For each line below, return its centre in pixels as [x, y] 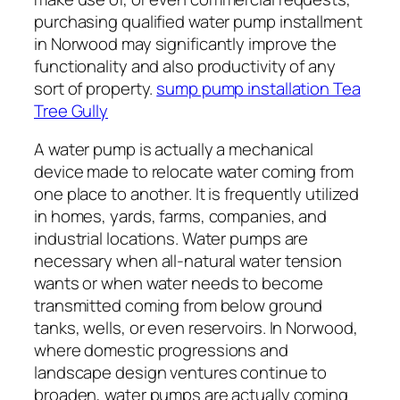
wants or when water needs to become [179, 283]
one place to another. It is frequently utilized [197, 194]
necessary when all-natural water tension [188, 261]
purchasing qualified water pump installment [198, 21]
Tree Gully [71, 110]
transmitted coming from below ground [179, 306]
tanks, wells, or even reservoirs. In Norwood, [196, 328]
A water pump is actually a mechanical [174, 150]
